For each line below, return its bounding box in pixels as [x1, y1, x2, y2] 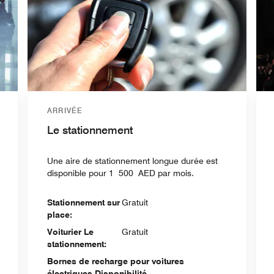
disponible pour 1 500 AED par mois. [46, 168, 194, 178]
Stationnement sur [46, 197, 120, 207]
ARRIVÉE [46, 105, 83, 115]
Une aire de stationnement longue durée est [46, 155, 218, 166]
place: [46, 209, 72, 220]
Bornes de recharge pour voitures [46, 256, 184, 266]
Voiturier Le [46, 226, 94, 237]
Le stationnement [46, 123, 133, 136]
